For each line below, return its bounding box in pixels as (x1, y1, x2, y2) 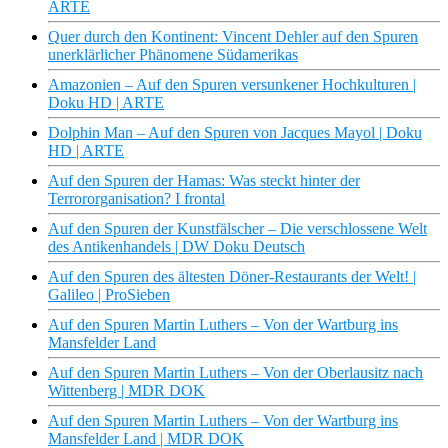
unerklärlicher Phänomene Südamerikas (48, 46, 298, 64)
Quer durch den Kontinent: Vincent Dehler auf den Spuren (48, 28, 418, 46)
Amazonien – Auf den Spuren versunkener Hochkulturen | (48, 76, 416, 94)
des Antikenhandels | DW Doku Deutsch (48, 238, 305, 256)
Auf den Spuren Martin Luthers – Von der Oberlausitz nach (48, 364, 423, 382)
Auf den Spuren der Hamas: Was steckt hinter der (48, 172, 360, 190)
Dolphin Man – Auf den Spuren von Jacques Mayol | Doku (48, 124, 422, 142)
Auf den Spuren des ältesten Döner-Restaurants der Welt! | (48, 268, 416, 286)
